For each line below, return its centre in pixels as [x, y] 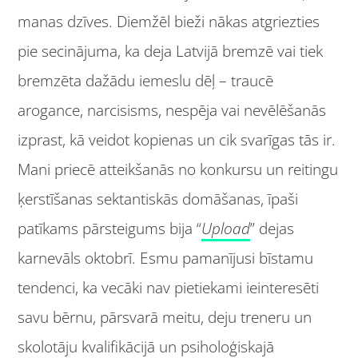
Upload [226, 229]
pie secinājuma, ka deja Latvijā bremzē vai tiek [171, 52]
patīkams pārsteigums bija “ [110, 229]
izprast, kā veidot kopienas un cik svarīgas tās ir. [177, 140]
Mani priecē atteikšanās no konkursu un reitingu [178, 170]
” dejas [272, 229]
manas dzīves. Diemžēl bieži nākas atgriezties [169, 22]
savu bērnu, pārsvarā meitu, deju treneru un [165, 318]
